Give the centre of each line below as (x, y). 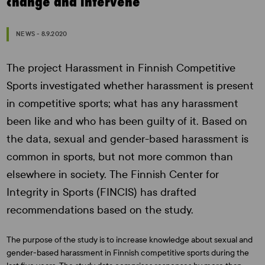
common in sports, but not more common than (120, 157)
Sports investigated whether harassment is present (130, 86)
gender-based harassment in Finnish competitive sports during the (128, 253)
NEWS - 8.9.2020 (42, 34)
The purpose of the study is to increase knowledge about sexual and (130, 240)
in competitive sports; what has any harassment (123, 104)
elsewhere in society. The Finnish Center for (113, 174)
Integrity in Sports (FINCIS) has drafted (102, 192)
